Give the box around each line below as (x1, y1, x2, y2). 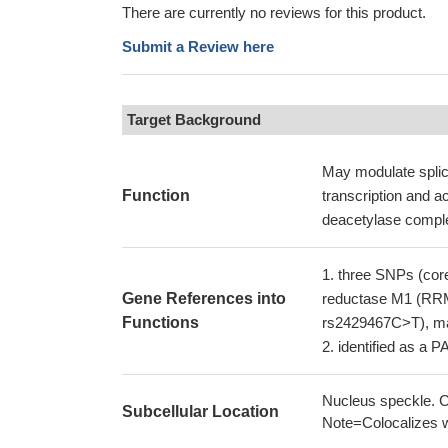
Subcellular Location (122, 403, 279, 420)
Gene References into (122, 290, 286, 307)
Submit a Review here (122, 38, 274, 55)
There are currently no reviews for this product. (122, 4, 426, 21)
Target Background (127, 111, 261, 128)
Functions (122, 314, 199, 331)
